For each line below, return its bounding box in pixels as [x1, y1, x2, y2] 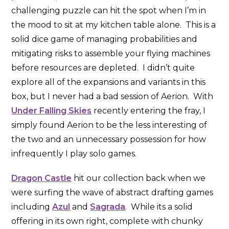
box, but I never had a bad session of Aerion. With [11, 91, 214, 101]
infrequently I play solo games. [11, 148, 137, 158]
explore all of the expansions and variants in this [11, 77, 206, 87]
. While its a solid [125, 201, 193, 212]
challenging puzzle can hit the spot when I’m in [11, 5, 207, 15]
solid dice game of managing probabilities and [11, 34, 198, 44]
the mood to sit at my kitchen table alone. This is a [11, 19, 216, 30]
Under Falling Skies [11, 105, 92, 116]
